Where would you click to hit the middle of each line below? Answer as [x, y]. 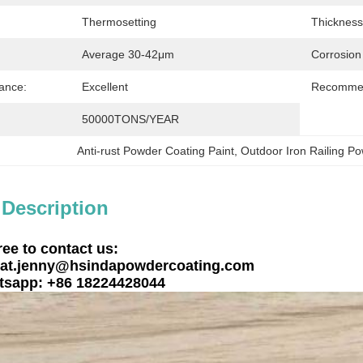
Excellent [105, 87]
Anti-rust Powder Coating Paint [156, 151]
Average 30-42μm [128, 54]
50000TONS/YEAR [130, 119]
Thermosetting [119, 22]
